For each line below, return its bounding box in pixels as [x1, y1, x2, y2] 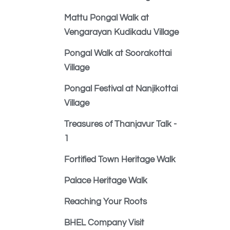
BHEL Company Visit [64, 218, 144, 227]
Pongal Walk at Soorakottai [64, 49, 171, 58]
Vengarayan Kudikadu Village [64, 28, 179, 37]
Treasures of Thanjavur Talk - [64, 120, 177, 129]
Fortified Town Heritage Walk [64, 155, 176, 164]
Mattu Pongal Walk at [64, 13, 149, 23]
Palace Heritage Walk [64, 176, 147, 185]
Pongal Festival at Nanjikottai [64, 84, 178, 93]
